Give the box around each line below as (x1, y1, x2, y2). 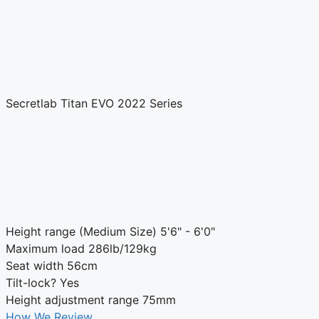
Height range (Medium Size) (6, 224, 157, 239)
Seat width (6, 258, 63, 273)
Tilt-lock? (6, 276, 56, 291)
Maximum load (6, 241, 85, 256)
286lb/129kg (88, 241, 157, 256)
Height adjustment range (6, 293, 139, 308)
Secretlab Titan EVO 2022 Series (6, 96, 182, 111)
